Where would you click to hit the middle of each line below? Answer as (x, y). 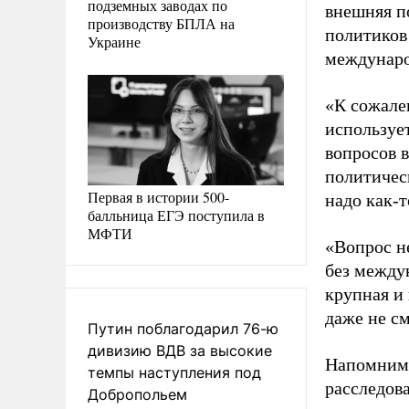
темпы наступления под (174, 372)
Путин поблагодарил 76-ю (183, 328)
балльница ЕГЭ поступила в (176, 215)
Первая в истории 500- (158, 196)
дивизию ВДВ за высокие (180, 350)
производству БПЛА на (161, 23)
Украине (114, 41)
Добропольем (137, 394)
